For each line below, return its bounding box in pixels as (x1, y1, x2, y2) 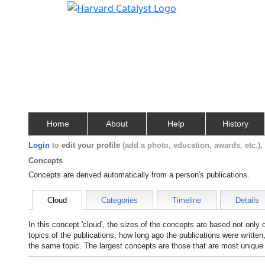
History (222, 119, 248, 128)
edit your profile (62, 141, 120, 150)
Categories (101, 196, 138, 205)
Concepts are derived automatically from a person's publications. (28, 170, 250, 179)
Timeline (172, 196, 201, 205)
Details (235, 196, 259, 205)
